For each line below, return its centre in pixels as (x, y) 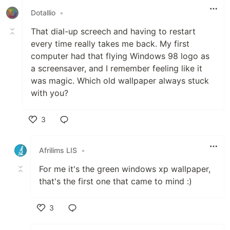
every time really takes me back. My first (110, 43)
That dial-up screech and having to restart (113, 31)
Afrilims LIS (58, 150)
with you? (50, 93)
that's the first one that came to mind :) (116, 181)
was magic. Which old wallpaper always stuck (120, 80)
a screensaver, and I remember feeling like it (117, 68)
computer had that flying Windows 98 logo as (120, 56)
